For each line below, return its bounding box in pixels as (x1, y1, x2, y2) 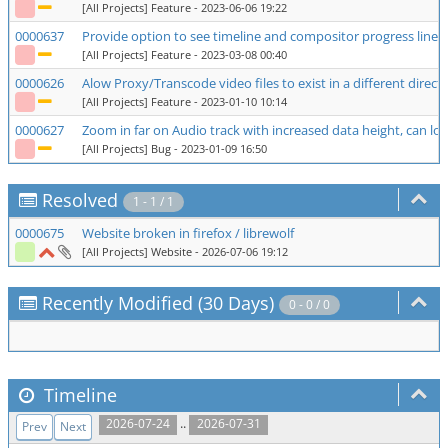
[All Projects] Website (82, 244, 192, 259)
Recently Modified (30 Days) (42, 291, 274, 315)
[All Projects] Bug (82, 141, 171, 156)
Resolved (42, 188, 118, 212)
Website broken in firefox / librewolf (82, 224, 294, 242)
